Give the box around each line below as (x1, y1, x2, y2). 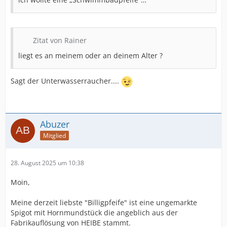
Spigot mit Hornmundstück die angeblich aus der (11, 207, 178, 217)
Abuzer (40, 118, 69, 130)
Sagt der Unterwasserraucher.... (11, 75, 121, 86)
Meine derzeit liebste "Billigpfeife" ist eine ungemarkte (11, 197, 197, 207)
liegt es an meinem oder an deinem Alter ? (18, 50, 163, 60)
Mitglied (43, 131, 66, 140)
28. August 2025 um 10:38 (11, 158, 84, 167)
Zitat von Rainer (33, 35, 87, 45)
